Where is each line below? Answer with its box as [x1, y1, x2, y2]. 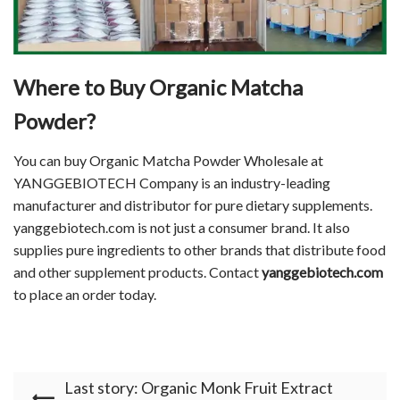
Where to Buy [13, 74, 149, 101]
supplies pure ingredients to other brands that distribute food [13, 241, 386, 259]
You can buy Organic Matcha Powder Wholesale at [13, 152, 323, 170]
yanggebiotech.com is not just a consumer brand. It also [13, 219, 350, 237]
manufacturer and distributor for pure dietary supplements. [13, 196, 372, 214]
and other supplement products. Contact [13, 263, 262, 281]
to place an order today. [13, 286, 156, 304]
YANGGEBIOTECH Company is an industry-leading [13, 174, 330, 192]
